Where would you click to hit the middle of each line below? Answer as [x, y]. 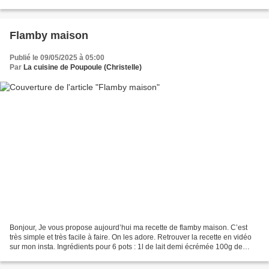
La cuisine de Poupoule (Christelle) [83, 67]
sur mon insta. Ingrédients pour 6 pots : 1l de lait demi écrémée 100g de [126, 247]
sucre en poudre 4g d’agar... [55, 257]
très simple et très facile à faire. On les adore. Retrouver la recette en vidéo [131, 237]
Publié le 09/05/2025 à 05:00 [57, 57]
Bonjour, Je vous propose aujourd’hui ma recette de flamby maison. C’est [128, 228]
